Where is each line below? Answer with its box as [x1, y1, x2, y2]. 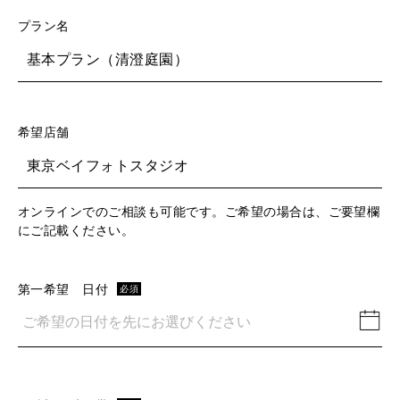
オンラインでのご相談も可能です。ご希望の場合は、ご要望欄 [18, 202, 380, 220]
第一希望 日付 [18, 279, 109, 297]
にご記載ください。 [18, 221, 135, 238]
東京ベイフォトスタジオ [27, 154, 189, 175]
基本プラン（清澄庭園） [27, 48, 189, 69]
